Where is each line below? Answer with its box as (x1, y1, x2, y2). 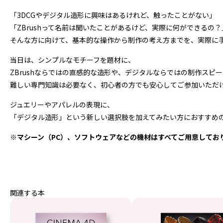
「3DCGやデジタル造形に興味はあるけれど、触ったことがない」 (10, 10, 216, 20)
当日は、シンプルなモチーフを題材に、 (10, 55, 135, 65)
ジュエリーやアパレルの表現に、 (10, 100, 114, 110)
